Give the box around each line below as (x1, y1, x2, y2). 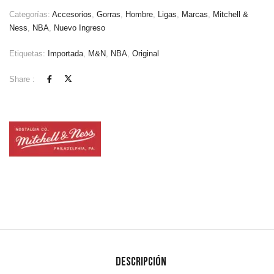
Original (132, 49, 159, 59)
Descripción (116, 254, 166, 270)
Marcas (182, 10, 208, 20)
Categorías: (9, 10, 52, 20)
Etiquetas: (9, 49, 48, 59)
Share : (9, 75, 35, 84)
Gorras (97, 10, 120, 20)
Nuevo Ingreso (54, 23, 105, 33)
